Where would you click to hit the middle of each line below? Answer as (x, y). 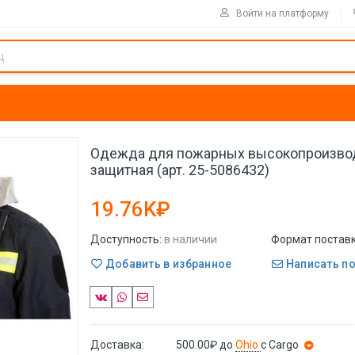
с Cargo (280, 344)
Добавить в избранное (167, 263)
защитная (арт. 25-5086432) (180, 170)
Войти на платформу (282, 13)
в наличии (191, 239)
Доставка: (117, 344)
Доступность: (126, 239)
